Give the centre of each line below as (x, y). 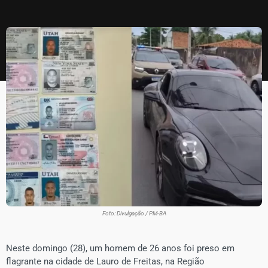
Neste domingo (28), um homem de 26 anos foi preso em (120, 248)
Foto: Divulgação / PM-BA (134, 213)
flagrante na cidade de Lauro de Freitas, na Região (105, 261)
